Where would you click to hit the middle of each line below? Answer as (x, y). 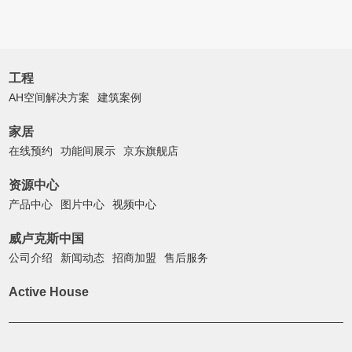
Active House (49, 292)
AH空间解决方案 (49, 98)
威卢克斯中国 (47, 239)
